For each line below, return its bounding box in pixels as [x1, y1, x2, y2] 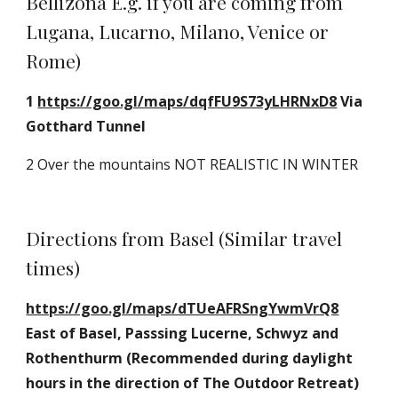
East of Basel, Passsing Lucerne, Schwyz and [26, 323, 339, 343]
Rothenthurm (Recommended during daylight [26, 348, 354, 368]
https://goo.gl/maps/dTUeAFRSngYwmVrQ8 [26, 298, 339, 318]
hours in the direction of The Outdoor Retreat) [26, 373, 360, 393]
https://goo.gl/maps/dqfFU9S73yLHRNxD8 [37, 92, 338, 111]
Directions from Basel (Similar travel [26, 226, 343, 251]
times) [26, 255, 81, 280]
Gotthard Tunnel [26, 116, 147, 136]
